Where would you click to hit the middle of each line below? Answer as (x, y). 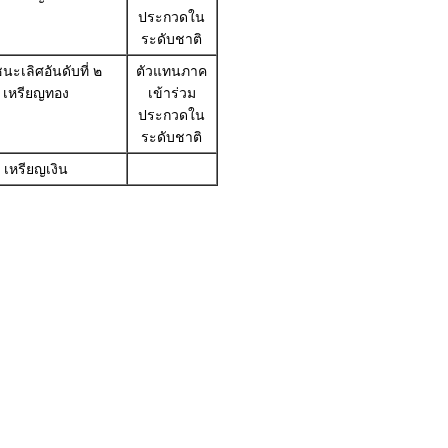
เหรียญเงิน (36, 169)
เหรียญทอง (36, 93)
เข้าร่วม (171, 93)
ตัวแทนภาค (171, 71)
